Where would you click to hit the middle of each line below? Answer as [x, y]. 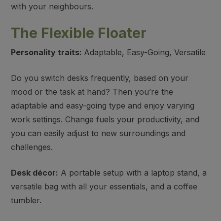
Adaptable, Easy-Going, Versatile [145, 52]
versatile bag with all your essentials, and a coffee [104, 186]
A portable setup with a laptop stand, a [133, 173]
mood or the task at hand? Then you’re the [92, 92]
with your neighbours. [52, 6]
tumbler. [26, 200]
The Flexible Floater [79, 33]
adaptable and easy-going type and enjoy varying [103, 106]
